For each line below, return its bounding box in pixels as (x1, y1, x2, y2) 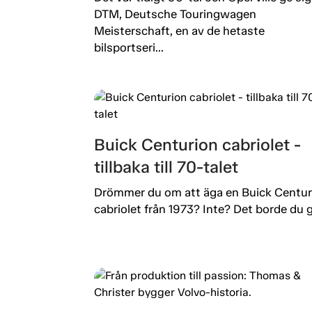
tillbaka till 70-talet (93, 156, 238, 177)
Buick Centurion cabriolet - (93, 134, 301, 155)
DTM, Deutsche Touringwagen (93, 6, 256, 21)
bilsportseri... (93, 40, 164, 54)
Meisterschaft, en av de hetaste (93, 23, 265, 38)
